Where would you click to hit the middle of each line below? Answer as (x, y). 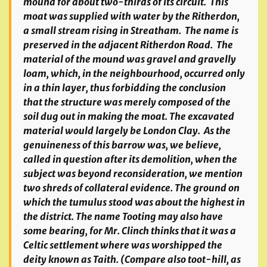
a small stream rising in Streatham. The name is (131, 30)
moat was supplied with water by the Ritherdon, (131, 16)
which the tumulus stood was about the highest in (134, 202)
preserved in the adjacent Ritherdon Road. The (128, 45)
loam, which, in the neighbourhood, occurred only (134, 73)
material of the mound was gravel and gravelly (130, 59)
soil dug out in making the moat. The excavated (129, 116)
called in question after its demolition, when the (130, 159)
